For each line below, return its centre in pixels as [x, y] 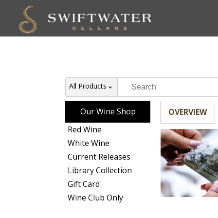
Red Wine [85, 129]
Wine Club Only [96, 197]
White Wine [89, 143]
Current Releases [99, 156]
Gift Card [84, 184]
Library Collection [100, 170]
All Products [88, 86]
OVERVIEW [188, 112]
